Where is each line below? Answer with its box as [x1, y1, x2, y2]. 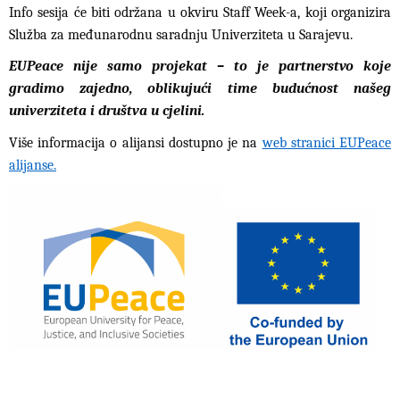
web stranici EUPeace [262, 134, 392, 151]
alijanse [9, 156, 54, 173]
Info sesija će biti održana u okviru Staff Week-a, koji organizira [9, 4, 391, 21]
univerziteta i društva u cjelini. [9, 103, 204, 120]
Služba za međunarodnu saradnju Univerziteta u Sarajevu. [9, 26, 353, 43]
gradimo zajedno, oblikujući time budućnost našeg [9, 80, 391, 97]
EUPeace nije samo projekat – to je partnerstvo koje [9, 58, 391, 75]
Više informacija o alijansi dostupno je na [9, 134, 262, 151]
